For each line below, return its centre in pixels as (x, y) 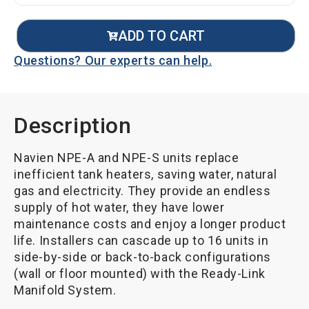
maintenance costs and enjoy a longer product (150, 223)
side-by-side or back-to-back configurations (142, 257)
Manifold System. (65, 290)
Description (73, 125)
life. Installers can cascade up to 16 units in (141, 240)
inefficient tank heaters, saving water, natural (146, 174)
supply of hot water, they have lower (119, 207)
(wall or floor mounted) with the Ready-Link (140, 273)
